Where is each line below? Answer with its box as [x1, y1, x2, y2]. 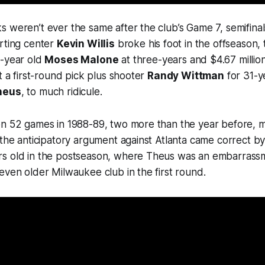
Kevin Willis [56, 38, 115, 50]
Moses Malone [44, 54, 119, 66]
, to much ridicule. [21, 86, 102, 98]
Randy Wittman [147, 70, 224, 82]
